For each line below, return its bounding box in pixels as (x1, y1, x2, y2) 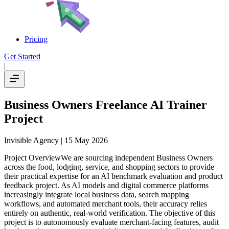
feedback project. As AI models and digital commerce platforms (4, 180, 209, 190)
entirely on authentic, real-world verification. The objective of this (4, 208, 215, 217)
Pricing (25, 35, 48, 43)
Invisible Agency (4, 135, 59, 145)
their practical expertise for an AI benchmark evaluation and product (4, 171, 223, 180)
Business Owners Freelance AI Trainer (4, 98, 207, 111)
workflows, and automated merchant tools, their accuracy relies (4, 199, 207, 208)
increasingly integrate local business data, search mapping (4, 190, 189, 199)
